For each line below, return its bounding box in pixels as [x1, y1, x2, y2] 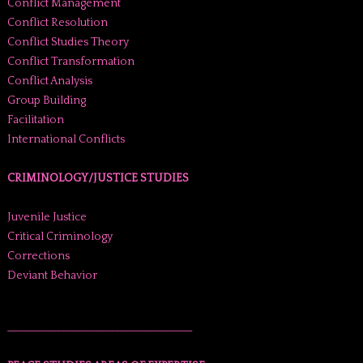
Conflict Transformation [6, 55, 135, 68]
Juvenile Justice [6, 211, 87, 224]
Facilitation [6, 113, 64, 126]
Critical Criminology [6, 230, 113, 243]
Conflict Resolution [6, 16, 108, 29]
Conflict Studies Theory [6, 36, 129, 49]
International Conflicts [6, 133, 125, 146]
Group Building [6, 94, 86, 107]
